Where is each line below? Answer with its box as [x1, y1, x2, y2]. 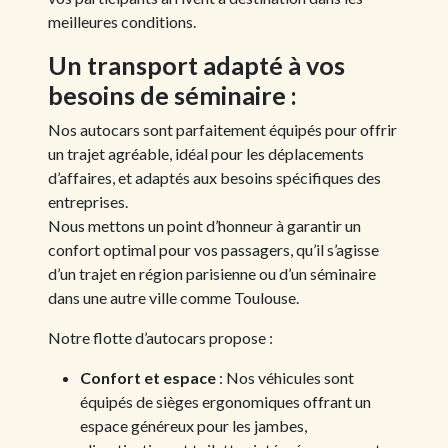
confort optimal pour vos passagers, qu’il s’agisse [48, 240, 379, 259]
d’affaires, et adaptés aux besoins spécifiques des [48, 168, 381, 187]
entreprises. [48, 192, 128, 211]
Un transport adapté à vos [48, 50, 345, 80]
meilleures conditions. [48, 12, 196, 31]
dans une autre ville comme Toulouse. [48, 288, 299, 307]
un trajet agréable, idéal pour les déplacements [48, 144, 364, 163]
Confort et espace [80, 368, 216, 387]
